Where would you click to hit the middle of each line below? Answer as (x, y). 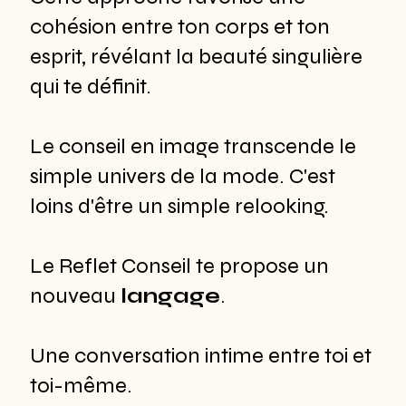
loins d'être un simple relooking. (179, 207)
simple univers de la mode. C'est (182, 177)
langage (170, 296)
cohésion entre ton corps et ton (179, 27)
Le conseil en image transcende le (193, 147)
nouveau (75, 296)
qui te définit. (90, 87)
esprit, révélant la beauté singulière (196, 57)
